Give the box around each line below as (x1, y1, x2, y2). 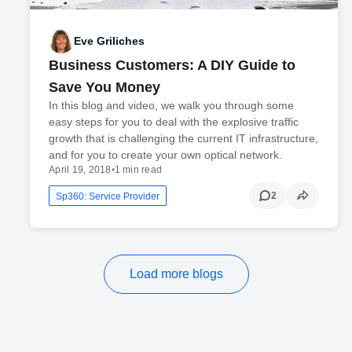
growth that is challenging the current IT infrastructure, (49, 132, 319, 145)
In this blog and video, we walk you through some (49, 99, 295, 112)
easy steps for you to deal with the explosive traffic (49, 115, 299, 129)
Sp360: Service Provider (56, 191, 160, 203)
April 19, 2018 (49, 164, 112, 176)
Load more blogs (129, 267, 223, 281)
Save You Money (49, 79, 161, 96)
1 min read (114, 164, 163, 176)
